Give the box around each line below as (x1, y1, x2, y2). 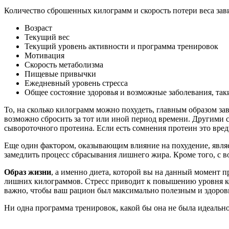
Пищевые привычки (25, 69, 96, 78)
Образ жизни (4, 167, 51, 176)
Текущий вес (25, 32, 70, 41)
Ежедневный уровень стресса (25, 78, 128, 87)
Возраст (25, 23, 52, 32)
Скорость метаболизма (25, 60, 103, 69)
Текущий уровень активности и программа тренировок (25, 41, 218, 51)
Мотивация (25, 51, 64, 60)
